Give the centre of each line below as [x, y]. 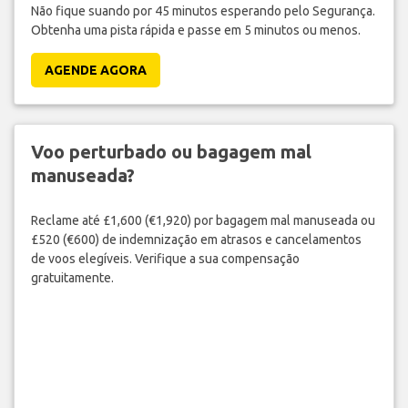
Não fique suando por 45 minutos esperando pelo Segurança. [203, 11]
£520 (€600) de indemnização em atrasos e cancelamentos [196, 239]
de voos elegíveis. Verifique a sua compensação [165, 258]
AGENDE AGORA [95, 71]
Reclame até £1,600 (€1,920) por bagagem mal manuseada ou [203, 220]
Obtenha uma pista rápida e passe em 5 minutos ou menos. [195, 31]
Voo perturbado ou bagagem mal [171, 152]
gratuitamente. [72, 277]
